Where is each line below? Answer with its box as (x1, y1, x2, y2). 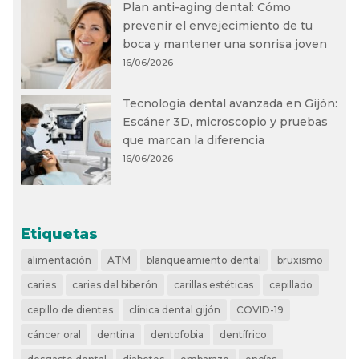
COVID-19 (236, 304, 284, 317)
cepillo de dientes (27, 304, 114, 317)
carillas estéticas (174, 279, 254, 292)
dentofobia (151, 329, 204, 341)
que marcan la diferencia (123, 132, 265, 147)
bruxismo (277, 254, 324, 267)
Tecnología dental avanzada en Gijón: (123, 95, 338, 111)
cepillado (269, 279, 313, 292)
